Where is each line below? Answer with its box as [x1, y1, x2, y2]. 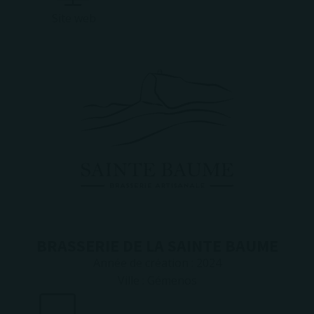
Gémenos [146, 273, 197, 288]
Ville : [117, 273, 147, 288]
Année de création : [93, 255, 196, 271]
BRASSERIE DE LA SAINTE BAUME [36, 235, 278, 257]
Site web [52, 11, 96, 26]
